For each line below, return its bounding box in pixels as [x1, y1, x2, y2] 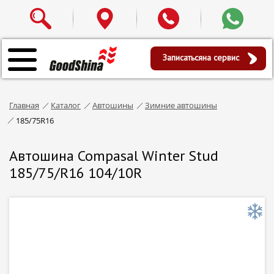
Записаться [162, 52, 202, 63]
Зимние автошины [145, 100, 217, 111]
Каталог [51, 100, 81, 111]
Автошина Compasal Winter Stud [9, 146, 218, 165]
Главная [9, 100, 39, 111]
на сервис [202, 52, 242, 63]
